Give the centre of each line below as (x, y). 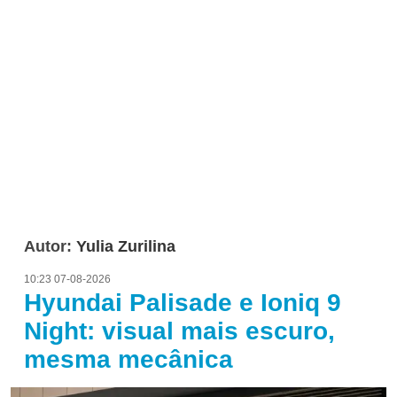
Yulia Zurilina (126, 247)
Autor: (50, 247)
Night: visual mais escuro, (179, 331)
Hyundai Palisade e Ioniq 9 (183, 303)
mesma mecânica (128, 360)
